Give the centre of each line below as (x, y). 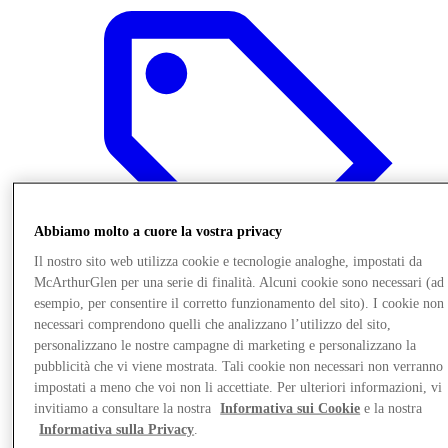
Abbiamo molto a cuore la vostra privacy (158, 231)
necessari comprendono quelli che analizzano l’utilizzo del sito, (213, 324)
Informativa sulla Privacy (117, 429)
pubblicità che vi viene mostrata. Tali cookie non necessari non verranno (239, 366)
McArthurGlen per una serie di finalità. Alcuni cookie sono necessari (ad (239, 282)
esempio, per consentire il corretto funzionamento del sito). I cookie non (239, 303)
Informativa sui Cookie (290, 408)
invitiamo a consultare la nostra (125, 408)
